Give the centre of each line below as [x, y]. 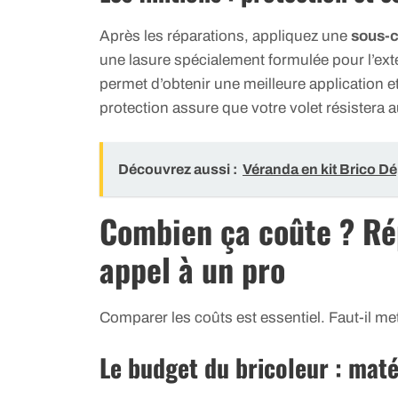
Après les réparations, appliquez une [225, 36]
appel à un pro [192, 269]
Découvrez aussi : [178, 170]
